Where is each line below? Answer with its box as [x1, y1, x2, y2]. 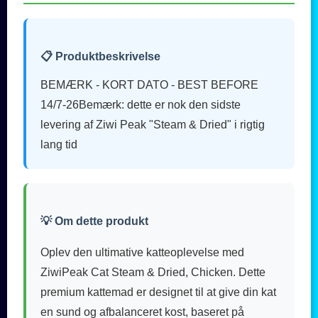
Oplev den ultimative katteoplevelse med [40, 246, 244, 259]
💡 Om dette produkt [40, 215, 148, 228]
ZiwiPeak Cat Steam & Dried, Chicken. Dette [40, 266, 265, 279]
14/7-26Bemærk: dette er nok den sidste [40, 99, 241, 111]
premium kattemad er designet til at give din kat [40, 286, 276, 299]
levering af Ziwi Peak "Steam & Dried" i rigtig [40, 119, 265, 131]
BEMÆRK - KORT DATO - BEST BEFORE [40, 79, 258, 92]
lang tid [40, 138, 77, 151]
